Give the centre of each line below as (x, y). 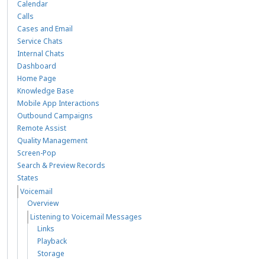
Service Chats (40, 41)
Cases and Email (45, 28)
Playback (52, 241)
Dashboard (37, 66)
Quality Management (52, 140)
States (28, 177)
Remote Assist (42, 128)
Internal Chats (41, 53)
